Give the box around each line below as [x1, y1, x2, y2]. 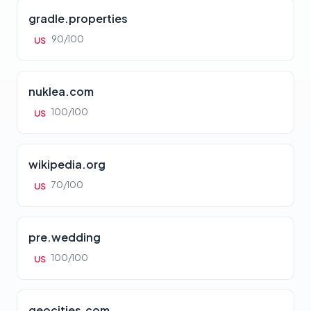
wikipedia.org [28, 157, 106, 172]
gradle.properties [28, 11, 128, 26]
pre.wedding [28, 230, 101, 245]
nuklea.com [28, 84, 94, 99]
